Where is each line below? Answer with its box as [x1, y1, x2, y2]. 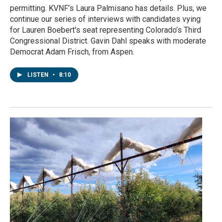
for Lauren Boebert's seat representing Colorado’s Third [10, 25, 201, 35]
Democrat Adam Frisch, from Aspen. [10, 47, 134, 56]
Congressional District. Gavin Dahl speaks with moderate [10, 36, 206, 46]
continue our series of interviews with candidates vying [10, 14, 201, 24]
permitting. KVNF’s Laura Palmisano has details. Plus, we [10, 3, 207, 13]
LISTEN [27, 71, 50, 78]
